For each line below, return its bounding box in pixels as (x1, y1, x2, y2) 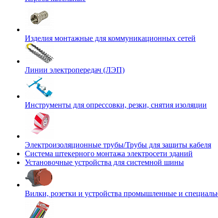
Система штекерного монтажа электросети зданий (25, 149, 193, 158)
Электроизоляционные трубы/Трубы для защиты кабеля (25, 141, 211, 149)
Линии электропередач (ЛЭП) (25, 66, 125, 74)
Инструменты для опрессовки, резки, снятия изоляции (25, 101, 207, 109)
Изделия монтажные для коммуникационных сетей (25, 34, 196, 42)
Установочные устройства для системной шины (25, 158, 184, 166)
